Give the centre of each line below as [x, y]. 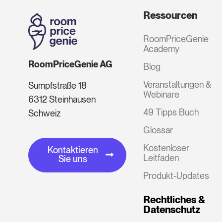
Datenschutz [171, 209]
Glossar [158, 130]
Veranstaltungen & [177, 84]
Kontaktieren [73, 150]
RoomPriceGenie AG [70, 64]
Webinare [161, 94]
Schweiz [44, 113]
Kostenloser [166, 148]
